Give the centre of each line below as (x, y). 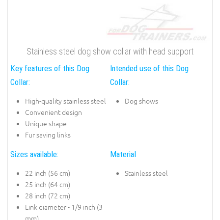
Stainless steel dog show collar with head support (110, 51)
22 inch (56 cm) (48, 173)
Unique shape (46, 124)
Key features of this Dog (50, 68)
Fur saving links (48, 135)
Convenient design (54, 112)
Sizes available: (34, 154)
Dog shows (141, 101)
